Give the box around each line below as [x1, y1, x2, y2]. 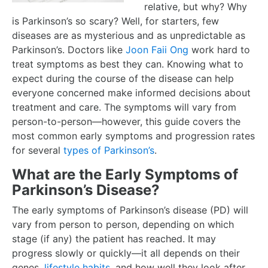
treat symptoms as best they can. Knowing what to [12, 58, 243, 70]
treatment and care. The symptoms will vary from [12, 101, 236, 113]
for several [12, 144, 60, 156]
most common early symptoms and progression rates [12, 130, 255, 142]
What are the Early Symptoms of [12, 166, 238, 183]
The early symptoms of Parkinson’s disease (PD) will [12, 204, 248, 216]
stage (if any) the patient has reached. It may [12, 233, 216, 245]
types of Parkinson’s [60, 144, 154, 156]
